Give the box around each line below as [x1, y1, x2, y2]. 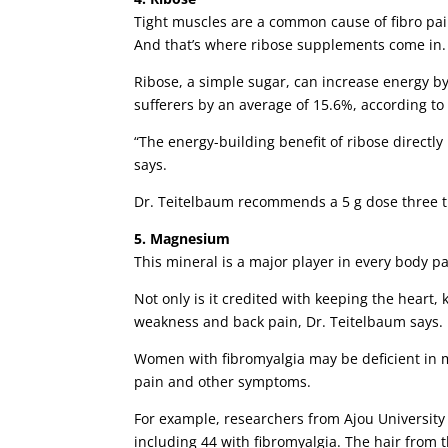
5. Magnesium [134, 229, 231, 249]
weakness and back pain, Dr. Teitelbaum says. [134, 312, 444, 332]
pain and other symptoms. [134, 372, 312, 392]
